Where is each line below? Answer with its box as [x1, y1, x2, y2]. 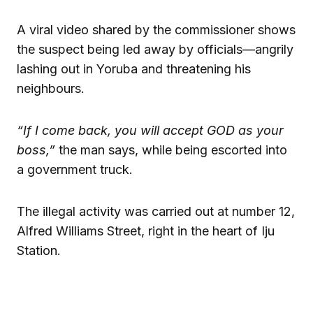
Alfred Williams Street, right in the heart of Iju [17, 224, 275, 239]
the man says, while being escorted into [55, 143, 287, 158]
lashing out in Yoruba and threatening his [17, 61, 251, 77]
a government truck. [17, 162, 133, 177]
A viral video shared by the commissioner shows [17, 22, 296, 38]
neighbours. [17, 81, 85, 96]
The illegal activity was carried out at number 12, [17, 204, 295, 219]
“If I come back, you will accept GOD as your [17, 123, 284, 138]
